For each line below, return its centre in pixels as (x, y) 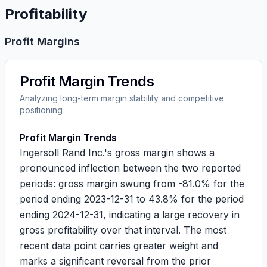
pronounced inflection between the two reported (130, 168)
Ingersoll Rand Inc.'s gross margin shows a (117, 153)
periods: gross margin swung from (99, 184)
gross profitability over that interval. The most (123, 230)
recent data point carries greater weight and (119, 246)
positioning (41, 110)
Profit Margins (42, 41)
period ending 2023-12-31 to (84, 199)
